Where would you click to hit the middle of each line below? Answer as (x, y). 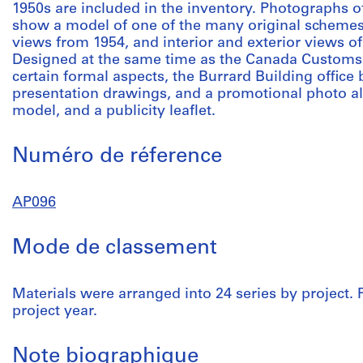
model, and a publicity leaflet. (114, 111)
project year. (55, 312)
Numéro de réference (117, 157)
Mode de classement (115, 248)
